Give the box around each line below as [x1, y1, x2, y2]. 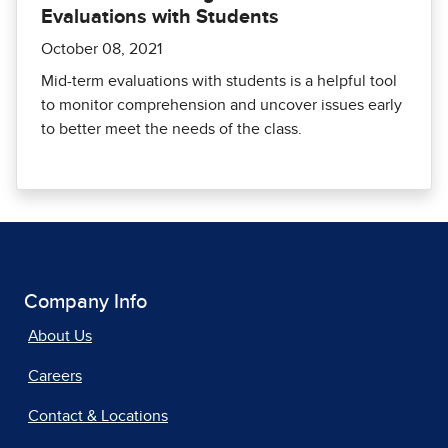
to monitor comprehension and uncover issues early [41, 96, 402, 113]
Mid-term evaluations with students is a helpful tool [41, 72, 397, 89]
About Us [28, 327, 92, 344]
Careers [28, 367, 82, 384]
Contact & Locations [28, 407, 168, 424]
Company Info [24, 291, 147, 312]
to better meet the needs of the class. [41, 120, 302, 137]
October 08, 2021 [41, 40, 162, 57]
